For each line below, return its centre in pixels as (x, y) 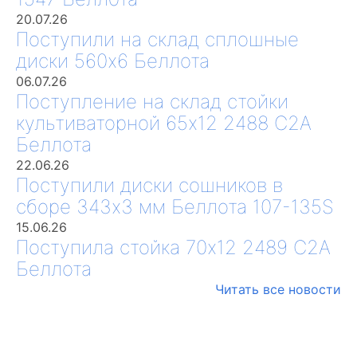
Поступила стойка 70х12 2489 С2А (173, 247)
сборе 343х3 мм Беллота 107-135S (175, 206)
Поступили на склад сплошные (157, 39)
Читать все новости (278, 289)
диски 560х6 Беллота (113, 61)
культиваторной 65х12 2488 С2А (164, 123)
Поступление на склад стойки (152, 101)
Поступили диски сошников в (149, 185)
